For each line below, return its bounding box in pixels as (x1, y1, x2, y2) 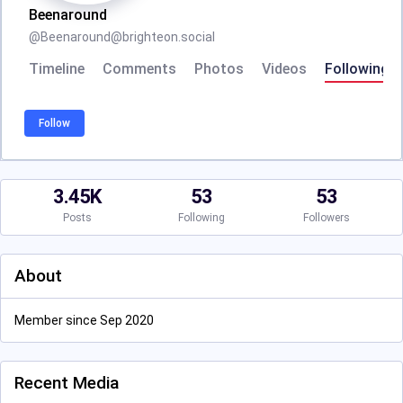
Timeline (29, 60, 85, 77)
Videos (262, 60, 307, 77)
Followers (302, 211, 350, 224)
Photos (194, 60, 244, 77)
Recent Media (14, 372, 119, 393)
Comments (103, 60, 176, 77)
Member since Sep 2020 (14, 313, 154, 327)
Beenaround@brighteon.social (40, 30, 215, 44)
